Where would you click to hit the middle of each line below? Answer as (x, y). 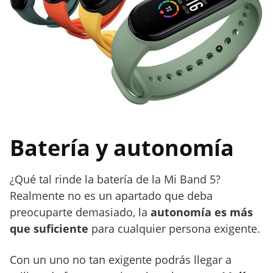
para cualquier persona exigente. (174, 229)
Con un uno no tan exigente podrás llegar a (121, 260)
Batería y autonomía (122, 148)
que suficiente (49, 229)
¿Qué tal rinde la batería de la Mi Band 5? (115, 179)
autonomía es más (202, 212)
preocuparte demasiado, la (80, 212)
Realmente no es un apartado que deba (111, 196)
